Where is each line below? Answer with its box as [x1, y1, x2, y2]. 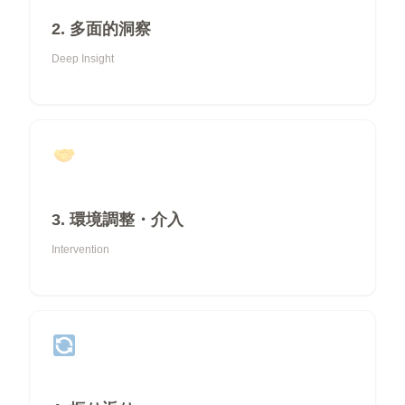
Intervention [52, 242, 109, 256]
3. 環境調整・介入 [52, 210, 184, 229]
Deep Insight [52, 52, 114, 66]
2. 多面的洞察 [52, 19, 151, 38]
